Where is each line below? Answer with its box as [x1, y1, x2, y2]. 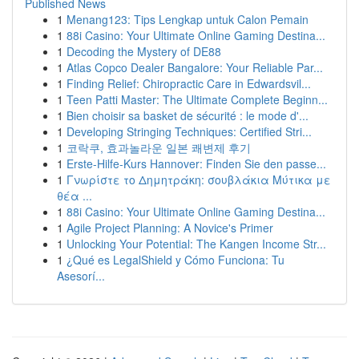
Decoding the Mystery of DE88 [67, 43, 221, 59]
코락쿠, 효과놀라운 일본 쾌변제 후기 [67, 139, 251, 155]
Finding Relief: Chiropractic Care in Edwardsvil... [67, 75, 311, 91]
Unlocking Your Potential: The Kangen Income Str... [67, 236, 326, 252]
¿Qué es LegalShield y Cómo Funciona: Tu [67, 252, 284, 268]
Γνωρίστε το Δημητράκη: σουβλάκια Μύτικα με [67, 171, 331, 188]
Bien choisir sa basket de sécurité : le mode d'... [67, 107, 309, 123]
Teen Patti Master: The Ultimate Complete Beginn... [67, 91, 328, 107]
